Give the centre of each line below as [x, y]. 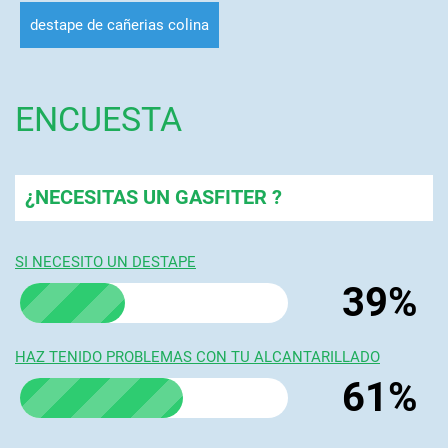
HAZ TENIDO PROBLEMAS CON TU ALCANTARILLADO [197, 356]
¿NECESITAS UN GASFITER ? [153, 197]
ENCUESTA [98, 119]
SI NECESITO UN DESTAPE [105, 261]
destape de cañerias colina [119, 24]
